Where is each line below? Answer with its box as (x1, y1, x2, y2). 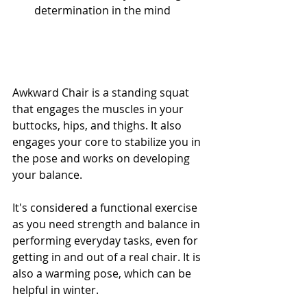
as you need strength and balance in (12, 217, 203, 232)
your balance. (12, 167, 85, 183)
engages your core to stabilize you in (12, 134, 204, 150)
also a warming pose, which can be (12, 266, 194, 282)
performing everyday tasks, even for (12, 233, 201, 249)
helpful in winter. (12, 282, 99, 298)
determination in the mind (34, 3, 171, 19)
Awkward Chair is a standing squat (12, 85, 192, 101)
